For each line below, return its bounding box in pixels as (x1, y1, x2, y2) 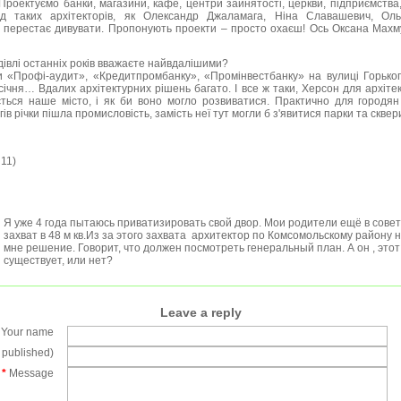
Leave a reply (159, 305, 242, 320)
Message (6, 367, 55, 380)
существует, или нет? (4, 254, 113, 267)
